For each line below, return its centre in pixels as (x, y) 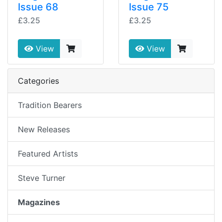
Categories (38, 81)
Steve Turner (42, 178)
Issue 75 (149, 7)
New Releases (44, 129)
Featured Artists (48, 154)
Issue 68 (38, 7)
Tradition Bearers (50, 105)
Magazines (39, 202)
